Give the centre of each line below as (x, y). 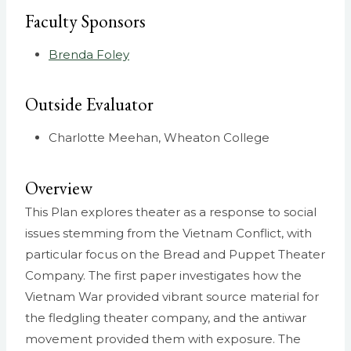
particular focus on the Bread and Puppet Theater (175, 254)
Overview (59, 188)
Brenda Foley (89, 54)
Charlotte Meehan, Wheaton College (159, 137)
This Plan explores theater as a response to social (171, 212)
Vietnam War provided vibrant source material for (172, 296)
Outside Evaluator (89, 105)
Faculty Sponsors (85, 22)
